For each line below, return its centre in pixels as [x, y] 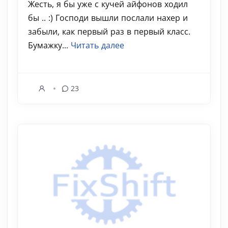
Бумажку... [49, 45]
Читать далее [97, 45]
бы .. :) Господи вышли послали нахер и [108, 18]
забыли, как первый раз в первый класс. [109, 32]
